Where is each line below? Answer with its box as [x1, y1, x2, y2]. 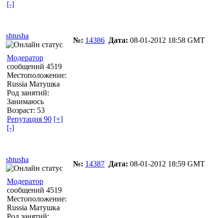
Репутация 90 [7, 114, 52, 123]
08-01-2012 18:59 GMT [128, 159, 205, 168]
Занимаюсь [7, 97, 44, 106]
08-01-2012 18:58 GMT [128, 36, 205, 44]
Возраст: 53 [7, 106, 45, 114]
